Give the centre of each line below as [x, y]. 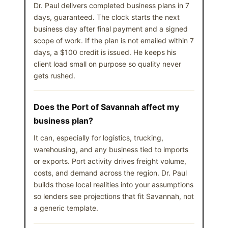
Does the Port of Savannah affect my [106, 107]
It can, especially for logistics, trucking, [98, 137]
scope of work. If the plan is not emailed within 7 [114, 40]
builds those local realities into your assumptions [113, 184]
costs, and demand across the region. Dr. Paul [110, 173]
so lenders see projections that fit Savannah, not [114, 196]
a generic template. [66, 208]
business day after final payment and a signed [111, 28]
